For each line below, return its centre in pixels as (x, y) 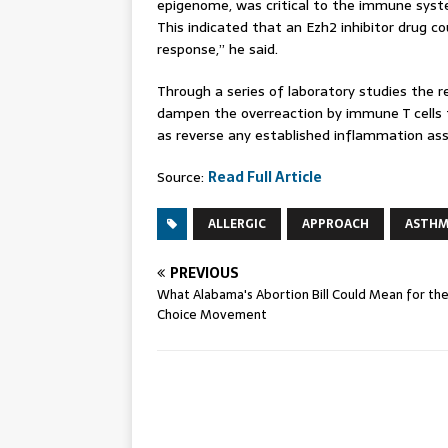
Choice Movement (212, 314)
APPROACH (335, 224)
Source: (182, 177)
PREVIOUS (204, 273)
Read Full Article (265, 177)
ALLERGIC (237, 224)
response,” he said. (217, 49)
